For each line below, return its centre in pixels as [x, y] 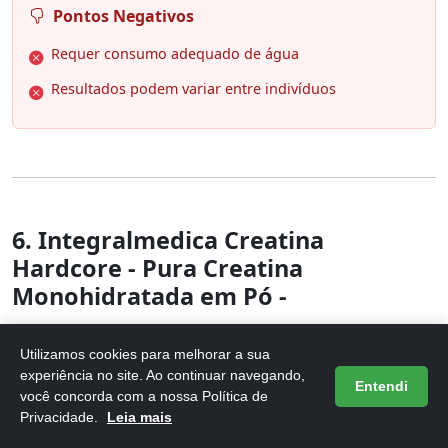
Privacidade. [61, 417]
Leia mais [139, 417]
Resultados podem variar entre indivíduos [193, 88]
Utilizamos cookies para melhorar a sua [145, 354]
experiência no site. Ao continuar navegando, [162, 375]
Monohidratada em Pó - [149, 295]
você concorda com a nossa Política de [144, 396]
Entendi [381, 385]
